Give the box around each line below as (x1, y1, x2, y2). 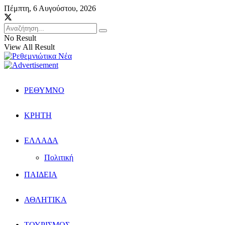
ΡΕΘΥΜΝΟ (24, 86, 64, 94)
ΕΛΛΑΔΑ (24, 136, 58, 145)
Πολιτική (44, 153, 73, 162)
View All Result (4, 43, 55, 51)
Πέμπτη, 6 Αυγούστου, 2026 (4, 4, 96, 13)
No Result (4, 34, 36, 42)
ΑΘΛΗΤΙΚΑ (24, 195, 67, 204)
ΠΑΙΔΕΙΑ (24, 170, 57, 179)
